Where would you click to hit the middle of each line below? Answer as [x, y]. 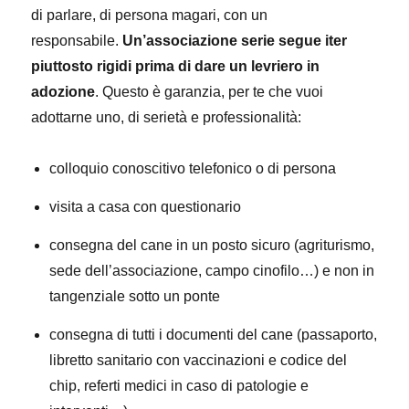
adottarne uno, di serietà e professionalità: [167, 117]
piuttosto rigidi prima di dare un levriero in [176, 66]
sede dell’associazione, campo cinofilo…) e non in [212, 271]
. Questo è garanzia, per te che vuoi [210, 92]
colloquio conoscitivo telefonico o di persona [193, 168]
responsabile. [77, 41]
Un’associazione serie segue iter [235, 41]
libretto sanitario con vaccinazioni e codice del [199, 360]
